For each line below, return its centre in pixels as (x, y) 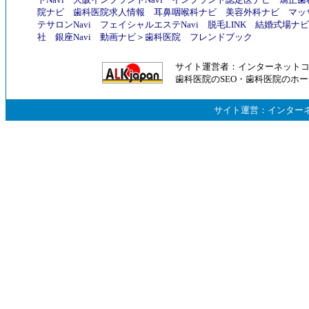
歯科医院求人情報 (109, 12)
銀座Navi (73, 37)
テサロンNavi (64, 25)
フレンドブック (221, 37)
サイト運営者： (207, 67)
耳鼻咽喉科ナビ (185, 12)
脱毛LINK (227, 25)
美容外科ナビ (252, 12)
